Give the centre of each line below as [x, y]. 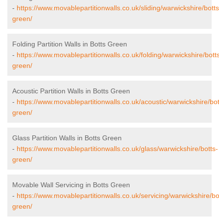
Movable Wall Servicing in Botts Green [71, 185]
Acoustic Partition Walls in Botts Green [71, 91]
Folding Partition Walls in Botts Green [70, 44]
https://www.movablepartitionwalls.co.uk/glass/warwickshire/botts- [117, 149]
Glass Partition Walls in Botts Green [67, 138]
